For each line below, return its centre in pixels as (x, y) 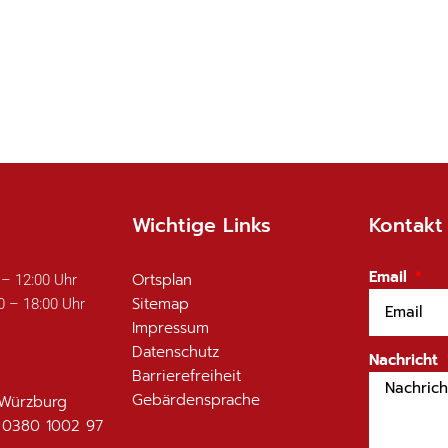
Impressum (170, 327)
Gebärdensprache (195, 399)
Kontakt (405, 225)
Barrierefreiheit (186, 375)
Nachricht (405, 360)
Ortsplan (161, 279)
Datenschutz (175, 351)
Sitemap (160, 303)
